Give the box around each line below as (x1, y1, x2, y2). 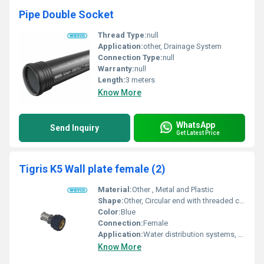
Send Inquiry (50, 123, 99, 133)
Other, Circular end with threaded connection (124, 196, 239, 205)
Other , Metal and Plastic (132, 185, 213, 194)
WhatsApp (176, 120, 215, 130)
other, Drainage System (143, 42, 222, 51)
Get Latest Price (176, 129, 220, 136)
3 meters (126, 75, 155, 84)
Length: (98, 75, 126, 84)
